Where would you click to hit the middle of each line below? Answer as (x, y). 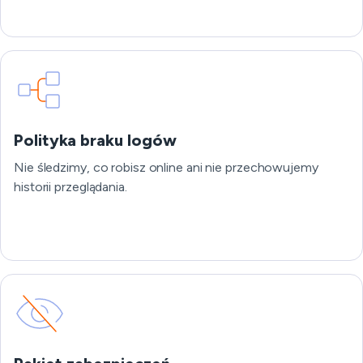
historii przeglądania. (70, 187)
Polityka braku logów (95, 140)
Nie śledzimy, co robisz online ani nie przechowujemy (166, 167)
